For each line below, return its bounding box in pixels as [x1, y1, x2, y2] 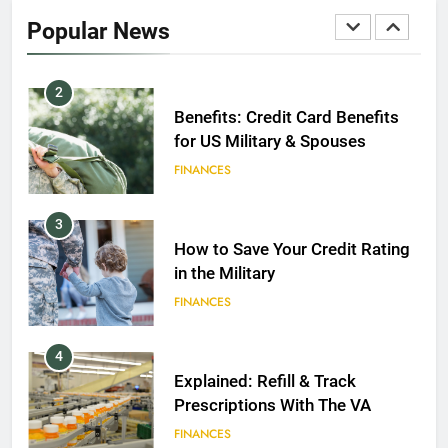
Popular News [27, 16, 170, 45]
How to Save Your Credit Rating [173, 240, 410, 260]
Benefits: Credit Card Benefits [173, 108, 399, 128]
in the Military [173, 264, 275, 284]
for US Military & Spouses [173, 132, 366, 152]
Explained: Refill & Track [173, 372, 356, 392]
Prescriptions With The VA [173, 396, 371, 416]
